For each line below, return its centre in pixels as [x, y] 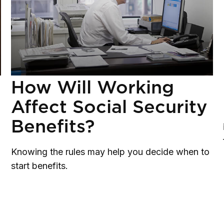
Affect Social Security [109, 107]
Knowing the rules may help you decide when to [110, 152]
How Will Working [92, 87]
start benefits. [39, 166]
